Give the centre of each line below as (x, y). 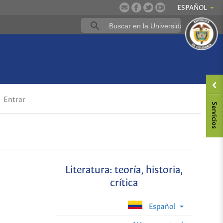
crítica (124, 184)
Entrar (14, 100)
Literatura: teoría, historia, (124, 171)
